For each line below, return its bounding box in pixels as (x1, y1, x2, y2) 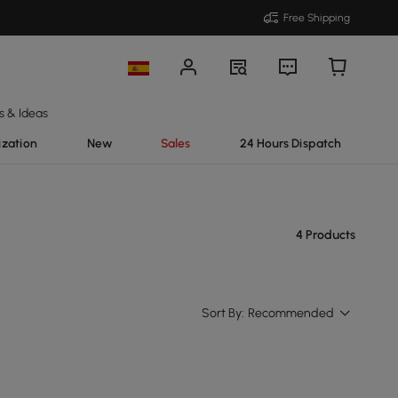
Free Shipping (283, 12, 350, 24)
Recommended (248, 306, 334, 321)
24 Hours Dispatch (239, 136, 341, 150)
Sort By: (202, 306, 244, 321)
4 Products (296, 227, 355, 243)
